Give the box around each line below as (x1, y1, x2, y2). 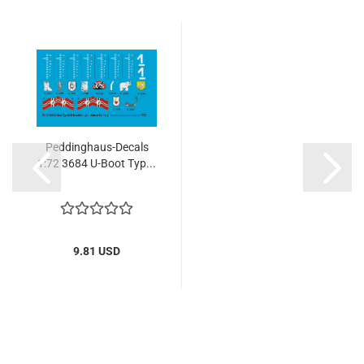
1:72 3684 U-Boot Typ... (37, 157, 156, 170)
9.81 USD (73, 245, 120, 258)
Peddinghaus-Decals (45, 141, 149, 154)
